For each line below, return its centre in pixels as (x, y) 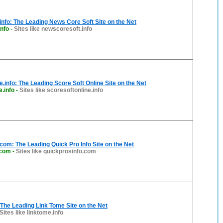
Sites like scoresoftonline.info (61, 90)
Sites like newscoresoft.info (53, 29)
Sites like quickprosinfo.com (56, 151)
